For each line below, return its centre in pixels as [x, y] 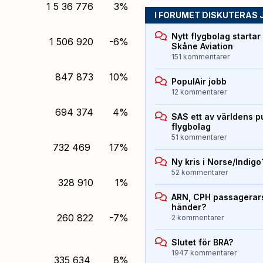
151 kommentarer [200, 57]
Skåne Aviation [202, 46]
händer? [188, 207]
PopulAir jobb [199, 82]
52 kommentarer [199, 173]
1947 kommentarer [204, 253]
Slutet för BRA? [202, 242]
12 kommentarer [199, 92]
